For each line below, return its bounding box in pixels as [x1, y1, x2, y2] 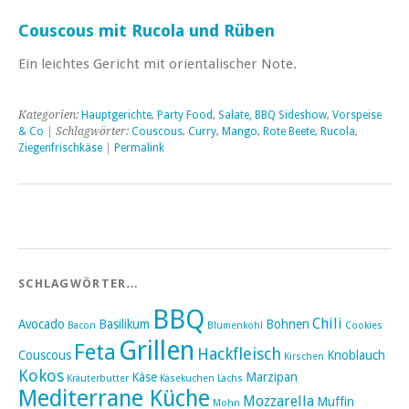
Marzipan [246, 369, 298, 384]
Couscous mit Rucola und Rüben [18, 20, 275, 40]
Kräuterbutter [67, 372, 129, 384]
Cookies [345, 319, 383, 331]
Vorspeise [332, 108, 382, 121]
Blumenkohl [207, 319, 263, 331]
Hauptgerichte [81, 108, 152, 121]
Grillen [119, 334, 194, 366]
